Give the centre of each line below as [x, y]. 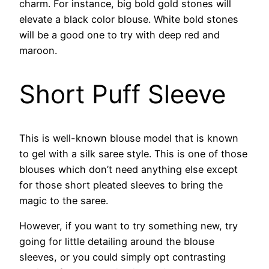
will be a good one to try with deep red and [119, 35]
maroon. [38, 51]
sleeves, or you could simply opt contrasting [122, 257]
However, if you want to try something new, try [128, 226]
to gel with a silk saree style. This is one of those [133, 154]
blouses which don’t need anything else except [128, 170]
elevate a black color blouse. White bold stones [129, 20]
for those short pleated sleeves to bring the [121, 185]
